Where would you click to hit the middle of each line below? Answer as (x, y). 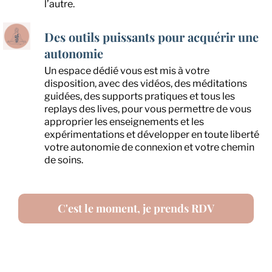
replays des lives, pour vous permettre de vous (148, 109)
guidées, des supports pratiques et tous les (140, 96)
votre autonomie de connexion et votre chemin (149, 147)
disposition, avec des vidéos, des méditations (146, 83)
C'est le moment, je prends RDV (136, 208)
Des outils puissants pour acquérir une (151, 36)
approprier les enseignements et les (124, 121)
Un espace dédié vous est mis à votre (127, 70)
